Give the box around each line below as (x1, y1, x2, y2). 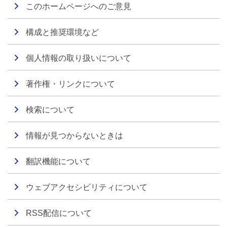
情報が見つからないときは (26, 131, 123, 140)
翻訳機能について (26, 157, 91, 166)
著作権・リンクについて (26, 80, 115, 88)
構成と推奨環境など (26, 28, 99, 36)
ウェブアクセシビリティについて (26, 183, 147, 192)
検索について (26, 105, 74, 114)
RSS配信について (26, 209, 92, 217)
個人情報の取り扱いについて (26, 54, 131, 62)
